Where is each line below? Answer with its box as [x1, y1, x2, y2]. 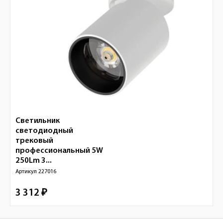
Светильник [15, 117, 60, 125]
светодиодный [15, 127, 73, 135]
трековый [15, 137, 53, 145]
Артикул [15, 169, 38, 175]
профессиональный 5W [15, 147, 103, 155]
